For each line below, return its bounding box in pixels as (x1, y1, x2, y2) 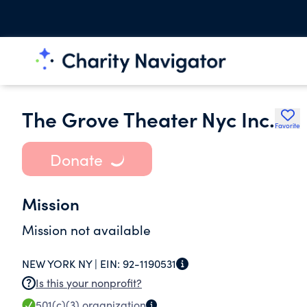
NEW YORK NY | (22, 256, 100, 271)
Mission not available (22, 221, 151, 238)
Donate (49, 148, 103, 170)
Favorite (275, 121, 300, 130)
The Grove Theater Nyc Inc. (22, 104, 275, 133)
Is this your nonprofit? (36, 275, 142, 290)
